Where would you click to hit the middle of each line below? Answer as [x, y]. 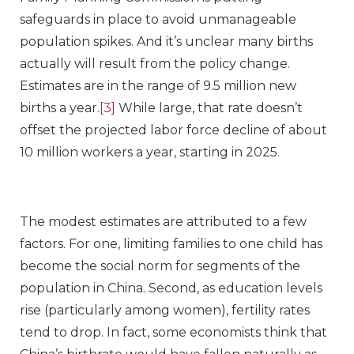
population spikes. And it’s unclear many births [166, 42]
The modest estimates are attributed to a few [163, 222]
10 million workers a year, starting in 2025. [150, 153]
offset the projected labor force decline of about [173, 130]
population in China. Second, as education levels [171, 288]
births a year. [60, 108]
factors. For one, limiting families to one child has [171, 244]
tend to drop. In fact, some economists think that [173, 333]
